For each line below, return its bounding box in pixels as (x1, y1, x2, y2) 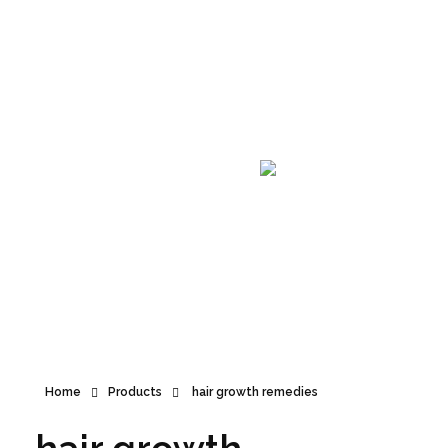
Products (108, 384, 162, 399)
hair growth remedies (189, 384, 318, 399)
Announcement (50, 18, 141, 33)
